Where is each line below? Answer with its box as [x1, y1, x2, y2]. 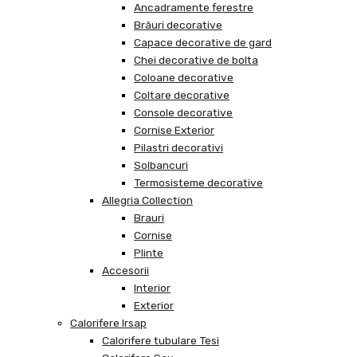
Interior [134, 281, 171, 295]
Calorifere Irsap [70, 316, 147, 330]
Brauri [134, 211, 164, 225]
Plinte [134, 246, 163, 260]
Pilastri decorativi [134, 141, 223, 155]
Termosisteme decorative [134, 176, 263, 190]
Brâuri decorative [134, 18, 222, 32]
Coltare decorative [134, 88, 229, 102]
